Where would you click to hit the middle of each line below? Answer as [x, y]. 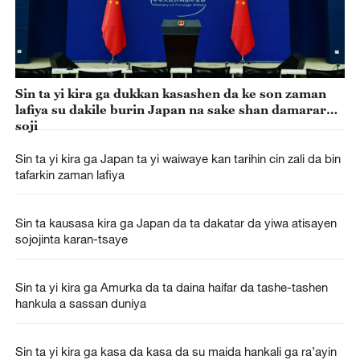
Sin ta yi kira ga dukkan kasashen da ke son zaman [170, 94]
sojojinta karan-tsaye [71, 238]
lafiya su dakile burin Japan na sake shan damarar [170, 110]
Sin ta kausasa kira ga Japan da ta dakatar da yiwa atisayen [176, 222]
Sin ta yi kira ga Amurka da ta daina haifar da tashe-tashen [171, 286]
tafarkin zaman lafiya [70, 174]
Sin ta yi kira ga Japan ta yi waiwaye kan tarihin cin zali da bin [178, 158]
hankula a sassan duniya [80, 303]
